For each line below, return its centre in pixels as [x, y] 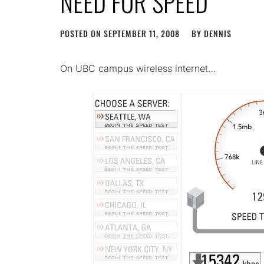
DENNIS [218, 33]
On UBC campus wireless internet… [138, 68]
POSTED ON [82, 33]
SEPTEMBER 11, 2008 [142, 33]
